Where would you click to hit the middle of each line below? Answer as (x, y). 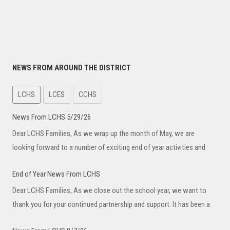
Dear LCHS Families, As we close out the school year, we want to (109, 190)
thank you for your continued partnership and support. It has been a (111, 204)
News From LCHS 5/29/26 (52, 117)
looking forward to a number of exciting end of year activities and (109, 147)
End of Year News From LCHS (56, 174)
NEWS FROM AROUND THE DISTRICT (72, 68)
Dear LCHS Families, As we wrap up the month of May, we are (103, 133)
